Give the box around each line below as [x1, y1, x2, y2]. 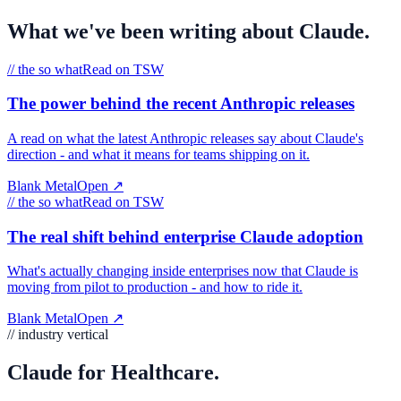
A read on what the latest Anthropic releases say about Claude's [7, 131, 363, 146]
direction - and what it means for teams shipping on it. [7, 147, 310, 162]
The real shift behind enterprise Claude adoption [7, 226, 363, 246]
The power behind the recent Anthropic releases [7, 94, 354, 114]
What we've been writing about [7, 19, 299, 43]
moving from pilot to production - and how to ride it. [7, 279, 303, 295]
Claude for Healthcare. [7, 361, 219, 385]
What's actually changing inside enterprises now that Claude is [7, 263, 358, 279]
